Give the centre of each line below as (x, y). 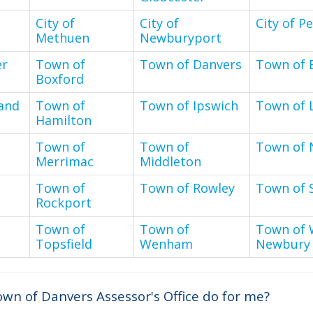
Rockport (64, 203)
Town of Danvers (191, 64)
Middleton (170, 161)
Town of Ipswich (189, 105)
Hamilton (64, 120)
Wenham (166, 244)
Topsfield (64, 244)
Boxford (60, 79)
